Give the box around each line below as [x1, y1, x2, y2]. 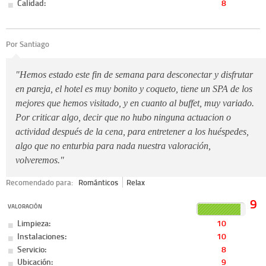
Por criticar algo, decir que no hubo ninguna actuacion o [15, 112, 231, 123]
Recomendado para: [6, 177, 75, 188]
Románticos [78, 177, 119, 188]
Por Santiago [6, 38, 49, 49]
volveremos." [15, 155, 64, 166]
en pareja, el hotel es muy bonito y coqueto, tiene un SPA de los [15, 84, 252, 94]
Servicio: [17, 242, 47, 255]
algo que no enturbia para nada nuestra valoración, [15, 141, 211, 151]
